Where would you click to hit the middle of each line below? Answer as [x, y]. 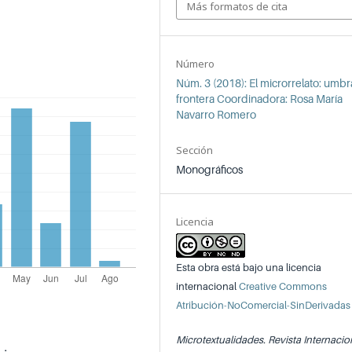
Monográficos [210, 170]
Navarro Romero [216, 115]
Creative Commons [283, 286]
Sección [195, 150]
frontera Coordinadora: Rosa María [260, 99]
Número [196, 64]
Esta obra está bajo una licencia [249, 268]
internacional [208, 286]
